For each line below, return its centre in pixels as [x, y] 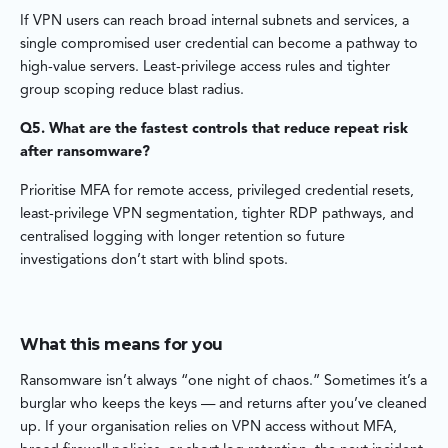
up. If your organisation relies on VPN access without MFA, [208, 428]
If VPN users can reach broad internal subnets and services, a [214, 22]
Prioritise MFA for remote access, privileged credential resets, [217, 192]
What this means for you [121, 345]
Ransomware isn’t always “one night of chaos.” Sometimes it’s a [223, 382]
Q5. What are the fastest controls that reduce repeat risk [214, 130]
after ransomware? [85, 153]
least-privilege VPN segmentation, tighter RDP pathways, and [217, 215]
